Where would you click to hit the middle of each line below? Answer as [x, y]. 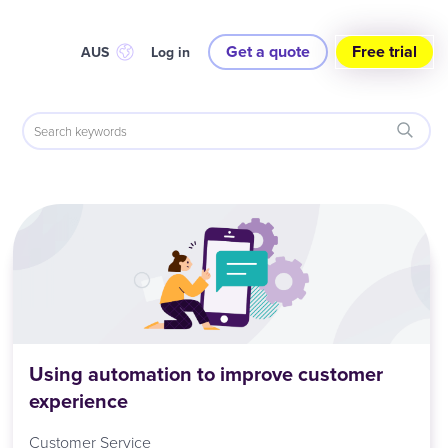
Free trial [384, 51]
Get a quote [268, 51]
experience [79, 401]
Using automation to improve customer [206, 374]
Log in [170, 51]
